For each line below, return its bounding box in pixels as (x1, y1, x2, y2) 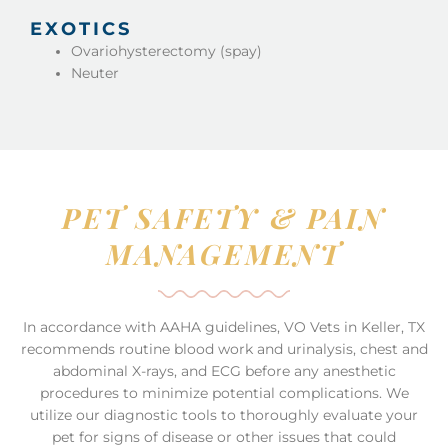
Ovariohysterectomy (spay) (71, 43, 263, 60)
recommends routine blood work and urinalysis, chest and (20, 340, 428, 357)
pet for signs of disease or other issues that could (52, 428, 396, 445)
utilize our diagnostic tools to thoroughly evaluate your (30, 406, 418, 423)
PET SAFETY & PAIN (62, 198, 386, 236)
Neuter (71, 65, 120, 82)
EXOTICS (30, 18, 132, 41)
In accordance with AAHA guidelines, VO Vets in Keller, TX (23, 318, 425, 335)
